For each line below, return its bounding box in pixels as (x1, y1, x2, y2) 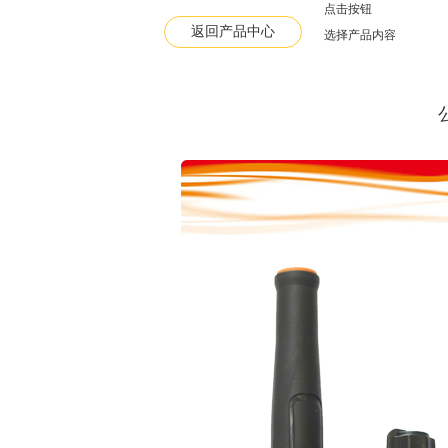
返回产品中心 (191, 24, 275, 39)
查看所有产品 (277, 10, 361, 24)
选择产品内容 (324, 28, 396, 42)
